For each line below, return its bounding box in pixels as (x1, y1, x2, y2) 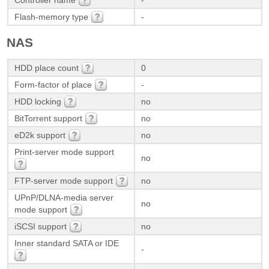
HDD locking (14, 97, 61, 107)
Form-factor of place (14, 80, 92, 90)
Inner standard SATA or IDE (14, 238, 119, 249)
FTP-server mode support (14, 176, 113, 186)
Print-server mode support (14, 147, 114, 157)
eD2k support (14, 130, 65, 141)
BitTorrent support (14, 113, 82, 124)
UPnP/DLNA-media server (14, 193, 113, 203)
